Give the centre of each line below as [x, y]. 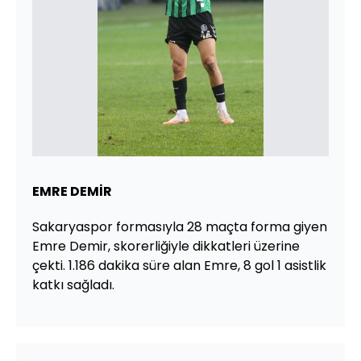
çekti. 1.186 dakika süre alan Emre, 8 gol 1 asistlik [179, 265]
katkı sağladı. [73, 284]
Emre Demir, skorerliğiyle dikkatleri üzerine [166, 246]
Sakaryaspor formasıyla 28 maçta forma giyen [180, 226]
